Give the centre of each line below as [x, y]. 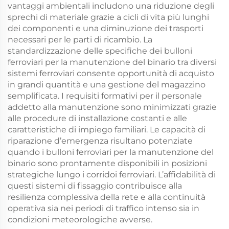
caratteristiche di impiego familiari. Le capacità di [107, 129]
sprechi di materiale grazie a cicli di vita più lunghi [108, 17]
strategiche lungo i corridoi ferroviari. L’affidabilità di [112, 174]
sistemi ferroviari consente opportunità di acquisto [111, 73]
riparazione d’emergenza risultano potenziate [100, 141]
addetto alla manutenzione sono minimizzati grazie [112, 107]
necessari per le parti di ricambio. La [80, 39]
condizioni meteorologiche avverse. [80, 219]
